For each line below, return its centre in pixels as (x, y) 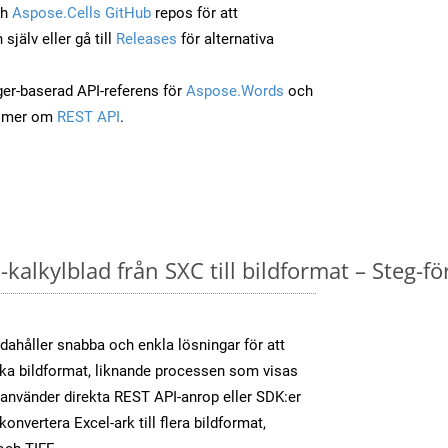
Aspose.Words (235, 90)
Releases (146, 38)
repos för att (194, 12)
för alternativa (225, 38)
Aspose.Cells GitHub (81, 12)
